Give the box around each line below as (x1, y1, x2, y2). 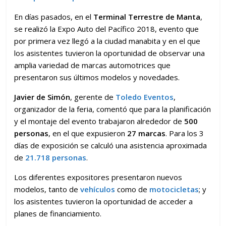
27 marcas (127, 128, 166, 139)
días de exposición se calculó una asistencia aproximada (14, 140, 207, 151)
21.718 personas (25, 152, 87, 163)
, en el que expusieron (48, 128, 128, 139)
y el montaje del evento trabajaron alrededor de (14, 116, 185, 127)
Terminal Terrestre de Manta (93, 12, 201, 22)
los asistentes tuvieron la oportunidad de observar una (14, 48, 205, 59)
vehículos (80, 184, 116, 195)
